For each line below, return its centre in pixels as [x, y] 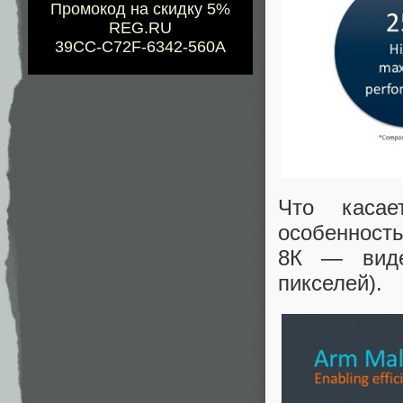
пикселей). [330, 283]
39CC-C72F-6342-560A [140, 47]
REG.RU [140, 28]
